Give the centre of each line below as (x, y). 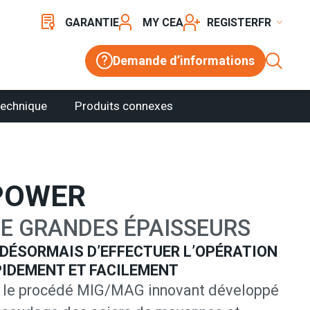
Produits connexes (124, 106)
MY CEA (163, 22)
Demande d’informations (184, 60)
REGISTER (232, 22)
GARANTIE (92, 22)
